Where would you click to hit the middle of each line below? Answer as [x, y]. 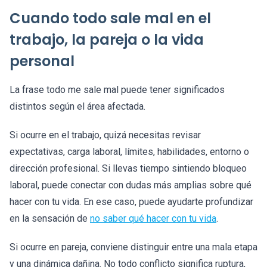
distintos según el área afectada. [77, 107]
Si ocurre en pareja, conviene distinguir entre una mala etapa [133, 247]
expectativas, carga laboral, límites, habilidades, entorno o [129, 152]
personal [42, 61]
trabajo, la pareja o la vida [107, 40]
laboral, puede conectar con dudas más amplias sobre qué [131, 185]
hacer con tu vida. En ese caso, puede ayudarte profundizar [131, 202]
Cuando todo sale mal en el [110, 18]
